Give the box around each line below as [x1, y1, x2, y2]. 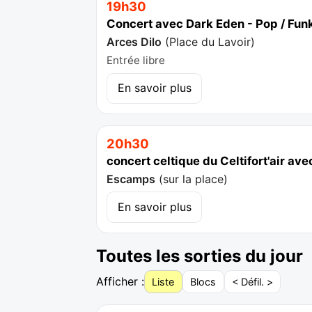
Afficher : [96, 274, 144, 289]
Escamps [107, 172, 156, 187]
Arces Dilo [107, 35, 162, 49]
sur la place [163, 172, 224, 187]
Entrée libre [107, 54, 166, 68]
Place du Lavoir [169, 35, 251, 49]
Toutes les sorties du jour [96, 246, 303, 267]
